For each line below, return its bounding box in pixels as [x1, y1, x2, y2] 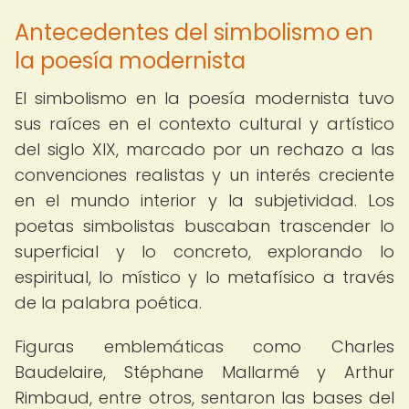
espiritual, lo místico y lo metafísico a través [15, 266, 394, 288]
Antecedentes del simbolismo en [15, 17, 373, 47]
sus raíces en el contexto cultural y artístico [15, 112, 394, 135]
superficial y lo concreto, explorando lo [15, 240, 394, 263]
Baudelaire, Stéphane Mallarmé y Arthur [15, 361, 394, 383]
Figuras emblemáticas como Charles [15, 335, 394, 358]
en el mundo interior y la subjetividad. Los [15, 189, 394, 212]
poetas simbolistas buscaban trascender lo [15, 215, 394, 237]
